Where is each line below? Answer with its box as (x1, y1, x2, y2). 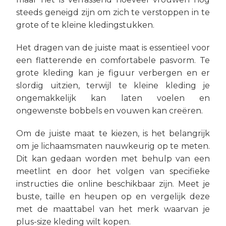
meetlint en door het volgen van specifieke (16, 166, 210, 176)
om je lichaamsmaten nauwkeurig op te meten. (16, 141, 210, 151)
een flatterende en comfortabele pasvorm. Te (16, 55, 210, 65)
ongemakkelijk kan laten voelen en (16, 93, 210, 103)
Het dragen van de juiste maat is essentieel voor (16, 43, 210, 52)
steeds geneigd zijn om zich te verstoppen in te (16, 8, 210, 17)
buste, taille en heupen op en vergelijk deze (16, 192, 210, 201)
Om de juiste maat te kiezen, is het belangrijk (16, 129, 210, 138)
